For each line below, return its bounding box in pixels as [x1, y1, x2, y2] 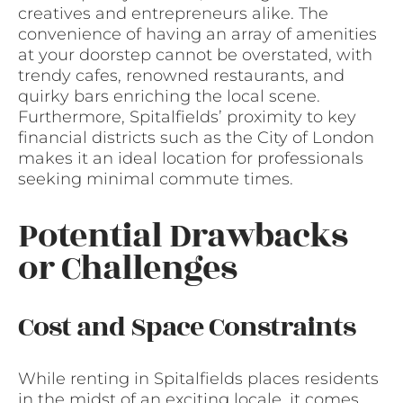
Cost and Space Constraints [18, 306, 355, 348]
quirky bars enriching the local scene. [18, 86, 320, 107]
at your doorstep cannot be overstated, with [18, 45, 372, 66]
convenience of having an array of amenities [18, 24, 377, 45]
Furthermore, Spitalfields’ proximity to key [18, 107, 356, 128]
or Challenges [18, 242, 237, 294]
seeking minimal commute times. [18, 169, 293, 190]
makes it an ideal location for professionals [18, 148, 363, 169]
